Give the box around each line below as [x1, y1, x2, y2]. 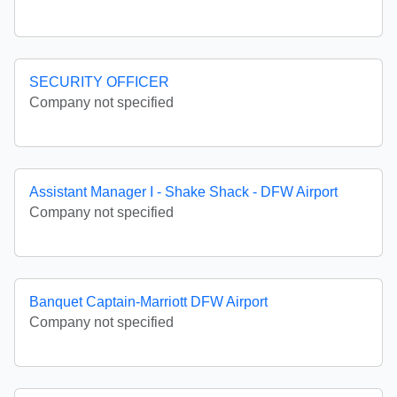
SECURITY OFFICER [29, 74, 169, 90]
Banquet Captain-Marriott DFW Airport [29, 294, 268, 310]
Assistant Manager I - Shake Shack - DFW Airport [29, 184, 338, 200]
